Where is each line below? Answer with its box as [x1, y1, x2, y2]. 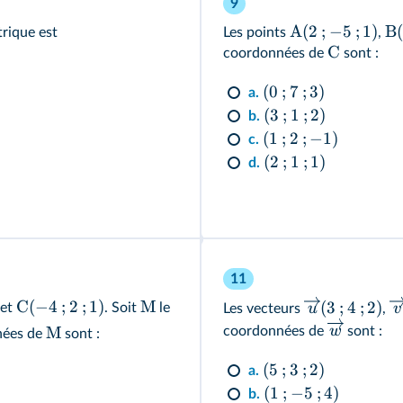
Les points [223, 25, 290, 40]
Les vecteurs [223, 301, 304, 317]
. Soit [104, 300, 141, 315]
